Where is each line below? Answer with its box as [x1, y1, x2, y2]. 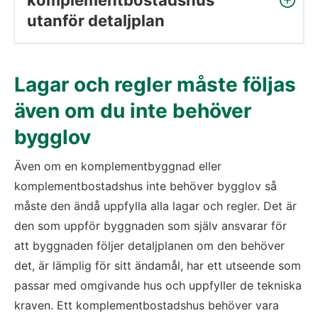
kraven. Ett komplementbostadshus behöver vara [14, 298, 279, 313]
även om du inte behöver [14, 98, 251, 123]
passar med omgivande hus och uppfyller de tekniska [14, 278, 302, 293]
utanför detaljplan [27, 11, 165, 30]
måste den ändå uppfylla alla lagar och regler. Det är [14, 199, 297, 214]
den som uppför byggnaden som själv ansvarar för [14, 219, 287, 234]
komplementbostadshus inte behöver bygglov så [14, 179, 277, 194]
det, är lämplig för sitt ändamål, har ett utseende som [14, 258, 301, 273]
